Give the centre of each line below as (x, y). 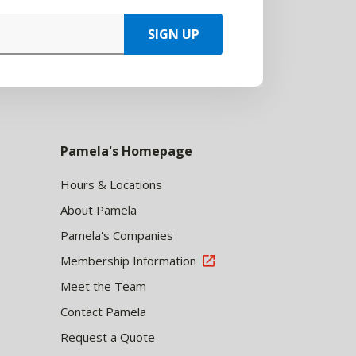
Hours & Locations (111, 184)
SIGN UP (174, 34)
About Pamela (99, 210)
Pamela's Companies (117, 235)
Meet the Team (103, 286)
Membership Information (128, 261)
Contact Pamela (103, 311)
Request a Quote (108, 337)
